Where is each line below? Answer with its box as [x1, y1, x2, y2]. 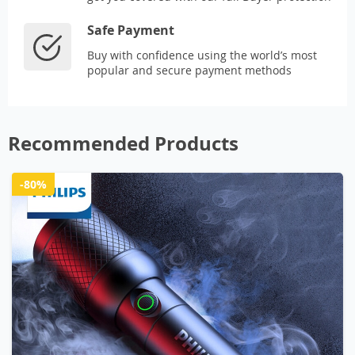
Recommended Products [8, 130, 239, 158]
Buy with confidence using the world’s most [87, 48, 317, 63]
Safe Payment [87, 21, 174, 40]
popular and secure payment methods [87, 63, 292, 78]
